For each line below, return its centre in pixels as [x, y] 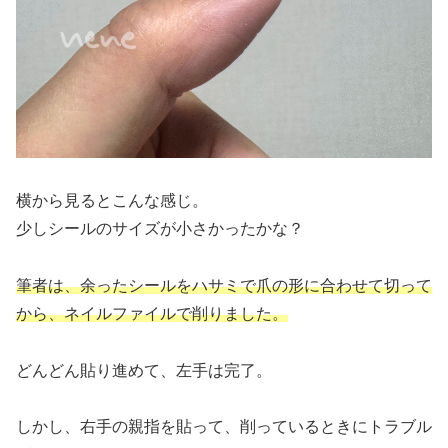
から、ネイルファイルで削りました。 [152, 313]
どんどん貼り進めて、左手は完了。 [144, 370]
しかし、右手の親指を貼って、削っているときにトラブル [224, 427]
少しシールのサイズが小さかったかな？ [160, 229]
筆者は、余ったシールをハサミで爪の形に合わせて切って [224, 285]
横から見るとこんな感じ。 [112, 201]
